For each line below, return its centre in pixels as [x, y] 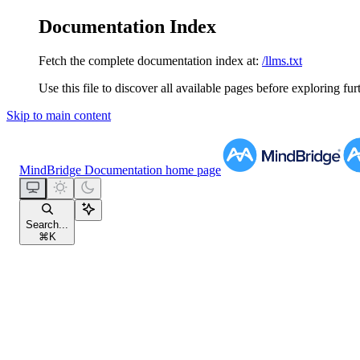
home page [192, 170]
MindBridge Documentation [91, 170]
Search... [47, 224]
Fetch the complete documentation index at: [149, 60]
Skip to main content [59, 115]
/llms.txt [282, 60]
